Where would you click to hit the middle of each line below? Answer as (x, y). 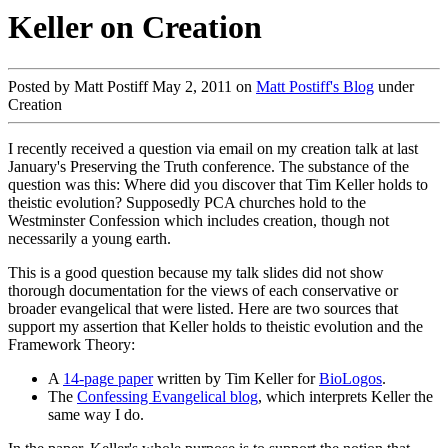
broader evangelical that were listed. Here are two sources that (203, 308)
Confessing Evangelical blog (167, 396)
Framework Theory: (71, 344)
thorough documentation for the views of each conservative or (203, 290)
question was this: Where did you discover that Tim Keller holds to (218, 184)
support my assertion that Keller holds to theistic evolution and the (215, 326)
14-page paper (108, 378)
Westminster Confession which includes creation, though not (198, 220)
